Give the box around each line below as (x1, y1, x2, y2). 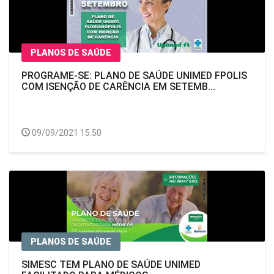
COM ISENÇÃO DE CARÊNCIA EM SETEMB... (21, 81, 215, 92)
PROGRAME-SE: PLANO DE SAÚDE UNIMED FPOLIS (21, 70, 247, 81)
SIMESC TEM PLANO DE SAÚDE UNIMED (21, 259, 201, 270)
